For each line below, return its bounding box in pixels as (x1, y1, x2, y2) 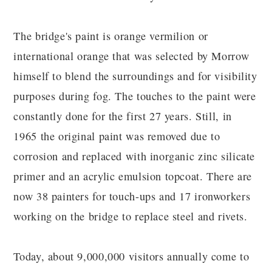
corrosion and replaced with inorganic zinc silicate (13, 149, 256, 164)
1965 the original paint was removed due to (13, 129, 220, 144)
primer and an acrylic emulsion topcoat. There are (13, 169, 252, 184)
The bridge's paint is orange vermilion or (13, 29, 208, 44)
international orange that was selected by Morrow (13, 49, 250, 64)
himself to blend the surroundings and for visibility (13, 69, 257, 84)
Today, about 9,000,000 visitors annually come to (13, 249, 250, 264)
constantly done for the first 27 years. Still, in (13, 109, 232, 124)
